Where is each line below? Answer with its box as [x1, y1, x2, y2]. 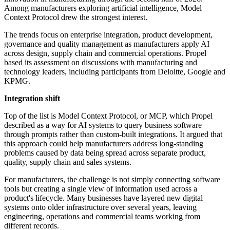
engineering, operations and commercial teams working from [4, 212, 200, 221]
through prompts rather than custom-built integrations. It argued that [4, 130, 222, 139]
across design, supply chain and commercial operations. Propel [4, 49, 206, 58]
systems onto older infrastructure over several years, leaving [4, 203, 197, 212]
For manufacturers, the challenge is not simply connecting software [4, 175, 220, 184]
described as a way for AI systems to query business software [4, 121, 202, 130]
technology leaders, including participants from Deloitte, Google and [4, 67, 225, 76]
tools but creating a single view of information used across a [4, 184, 197, 194]
